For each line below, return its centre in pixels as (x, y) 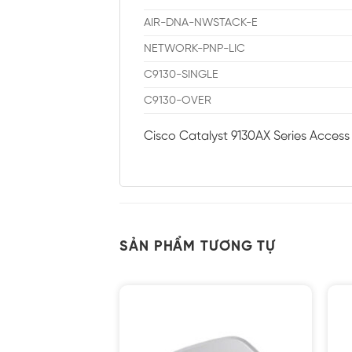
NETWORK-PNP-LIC (194, 48)
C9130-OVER (178, 100)
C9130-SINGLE (181, 74)
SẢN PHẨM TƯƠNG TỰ (198, 247)
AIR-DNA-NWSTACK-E (201, 22)
